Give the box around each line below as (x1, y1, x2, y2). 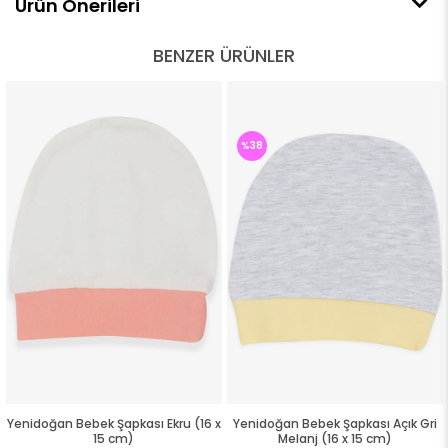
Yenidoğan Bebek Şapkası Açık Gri (233, 414, 438, 432)
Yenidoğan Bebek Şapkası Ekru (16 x (6, 414, 221, 432)
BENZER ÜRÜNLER (153, 43, 295, 69)
